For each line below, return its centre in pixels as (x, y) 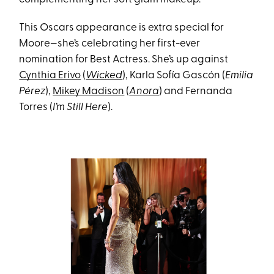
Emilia (239, 75)
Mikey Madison (89, 91)
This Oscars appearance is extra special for (122, 28)
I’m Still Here (80, 107)
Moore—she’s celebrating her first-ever (110, 43)
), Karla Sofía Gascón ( (174, 75)
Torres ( (36, 107)
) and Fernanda (196, 91)
